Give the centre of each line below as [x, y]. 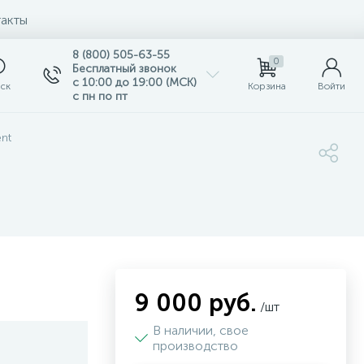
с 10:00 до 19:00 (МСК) [134, 82]
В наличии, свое [201, 330]
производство [197, 346]
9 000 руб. [196, 303]
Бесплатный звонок [124, 69]
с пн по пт [100, 96]
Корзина [266, 86]
